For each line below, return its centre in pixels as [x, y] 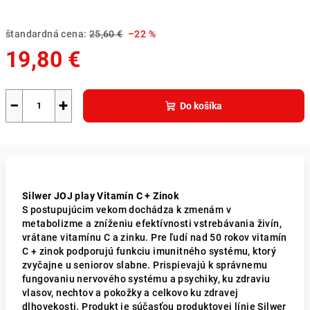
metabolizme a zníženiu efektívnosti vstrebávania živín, [152, 224]
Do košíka [201, 106]
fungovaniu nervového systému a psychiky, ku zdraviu [146, 279]
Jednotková [33, 84]
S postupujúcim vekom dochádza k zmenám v [127, 210]
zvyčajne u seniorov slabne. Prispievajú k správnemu [145, 265]
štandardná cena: [46, 34]
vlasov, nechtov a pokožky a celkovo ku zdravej [130, 293]
